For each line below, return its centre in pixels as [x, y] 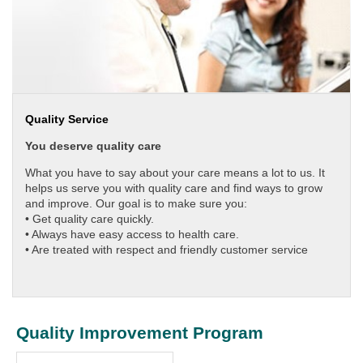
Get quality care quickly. [93, 219]
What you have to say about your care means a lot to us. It [175, 173]
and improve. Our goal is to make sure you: [136, 203]
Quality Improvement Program [140, 333]
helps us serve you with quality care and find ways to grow [174, 188]
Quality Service [67, 119]
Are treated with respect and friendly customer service [170, 250]
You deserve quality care [93, 146]
